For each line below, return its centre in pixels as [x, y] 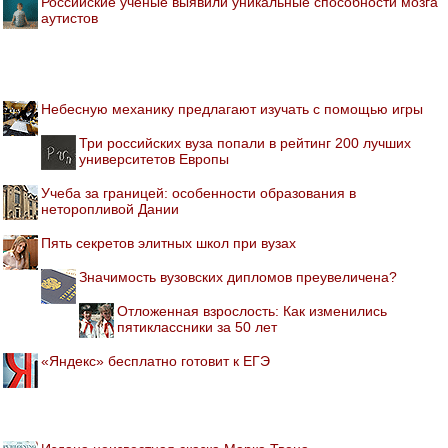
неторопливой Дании [110, 208]
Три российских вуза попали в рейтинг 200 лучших [245, 142]
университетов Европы [154, 158]
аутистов [69, 17]
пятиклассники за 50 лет [197, 326]
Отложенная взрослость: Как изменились [252, 310]
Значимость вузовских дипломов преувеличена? [238, 276]
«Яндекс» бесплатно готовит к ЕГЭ [155, 360]
